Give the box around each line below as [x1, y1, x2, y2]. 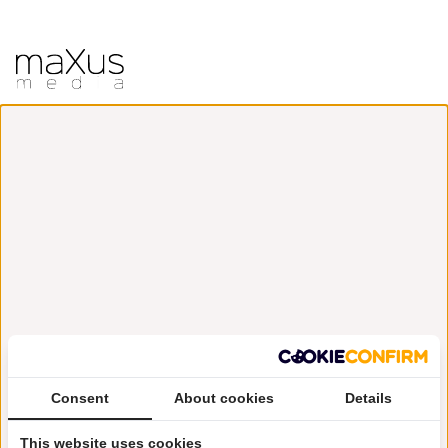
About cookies [174, 390, 274, 406]
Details [344, 390, 392, 406]
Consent [51, 390, 109, 406]
